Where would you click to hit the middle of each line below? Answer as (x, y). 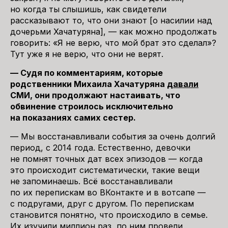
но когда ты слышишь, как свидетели (88, 9)
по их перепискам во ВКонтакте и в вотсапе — (108, 192)
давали (183, 84)
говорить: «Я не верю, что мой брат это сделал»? (113, 43)
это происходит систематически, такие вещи (105, 170)
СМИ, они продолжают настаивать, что (95, 95)
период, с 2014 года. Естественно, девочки (100, 148)
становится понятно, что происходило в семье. (109, 215)
